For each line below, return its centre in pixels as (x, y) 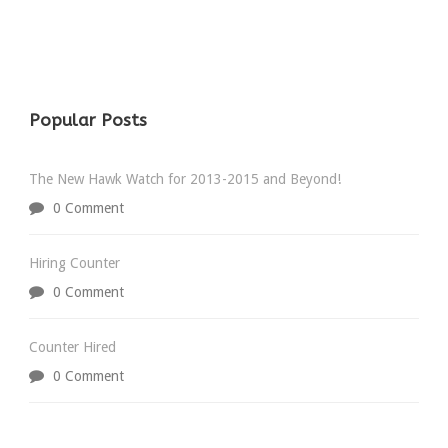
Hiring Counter (74, 263)
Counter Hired (72, 347)
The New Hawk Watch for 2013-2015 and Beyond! (185, 179)
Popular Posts (88, 120)
